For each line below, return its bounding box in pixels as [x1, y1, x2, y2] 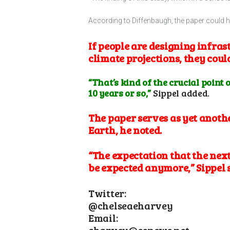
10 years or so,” [88, 86, 151, 99]
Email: [88, 210, 118, 225]
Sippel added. [151, 86, 210, 99]
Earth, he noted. [88, 123, 162, 138]
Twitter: [88, 185, 126, 200]
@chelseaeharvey [88, 198, 173, 213]
